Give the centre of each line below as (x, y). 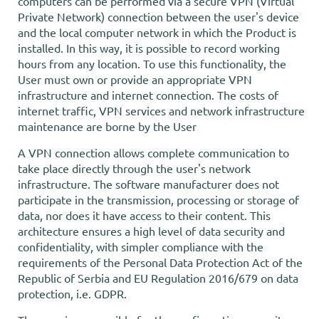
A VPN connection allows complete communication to (153, 152)
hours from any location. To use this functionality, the (152, 63)
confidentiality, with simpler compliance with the (141, 246)
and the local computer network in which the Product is (157, 32)
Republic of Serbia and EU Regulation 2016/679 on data (158, 278)
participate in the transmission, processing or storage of (158, 199)
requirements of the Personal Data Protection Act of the (160, 262)
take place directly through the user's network (134, 168)
